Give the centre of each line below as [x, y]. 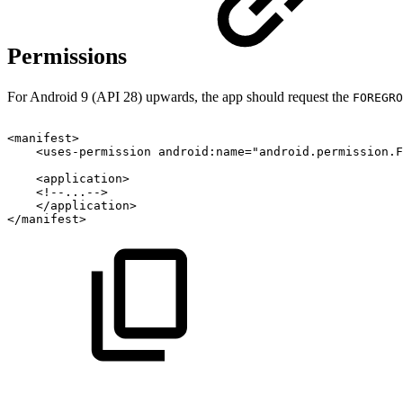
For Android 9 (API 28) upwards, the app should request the [180, 97]
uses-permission [97, 152]
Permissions [70, 56]
